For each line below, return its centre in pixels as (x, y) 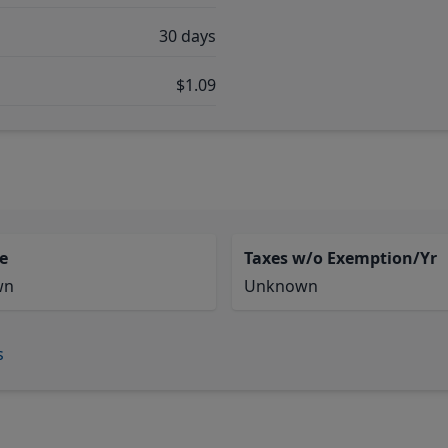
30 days (187, 36)
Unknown (281, 286)
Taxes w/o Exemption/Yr (340, 258)
